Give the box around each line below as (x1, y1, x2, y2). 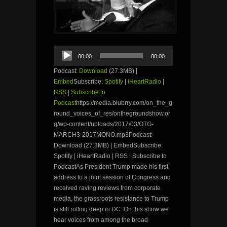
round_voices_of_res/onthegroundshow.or (54, 109, 170, 117)
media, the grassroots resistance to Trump (54, 195, 169, 202)
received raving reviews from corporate (54, 184, 161, 192)
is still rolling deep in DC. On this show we (54, 205, 169, 213)
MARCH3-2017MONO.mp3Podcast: (54, 131, 153, 138)
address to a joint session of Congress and (54, 173, 171, 181)
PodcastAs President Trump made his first (54, 163, 168, 170)
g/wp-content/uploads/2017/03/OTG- (54, 120, 154, 128)
